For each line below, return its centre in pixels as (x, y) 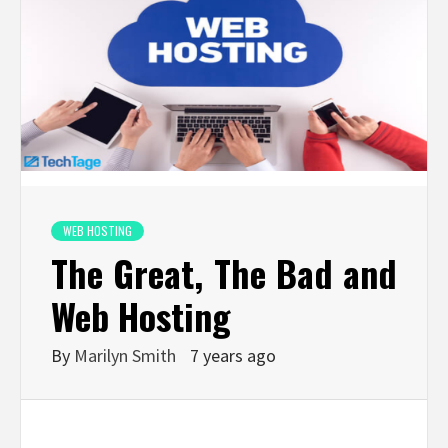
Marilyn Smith (127, 356)
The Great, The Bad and (224, 273)
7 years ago (233, 356)
